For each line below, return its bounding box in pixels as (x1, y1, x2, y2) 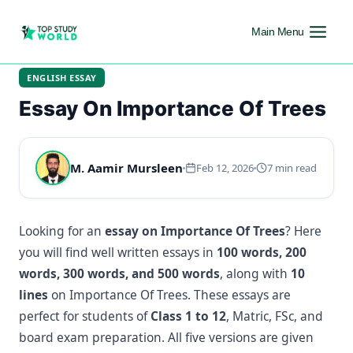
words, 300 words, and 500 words (19, 265, 220, 282)
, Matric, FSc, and (226, 307, 323, 325)
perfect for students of (19, 307, 150, 325)
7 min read (267, 161, 317, 175)
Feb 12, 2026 (196, 161, 254, 175)
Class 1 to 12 (150, 307, 226, 325)
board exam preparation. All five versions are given (19, 329, 314, 346)
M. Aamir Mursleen (70, 160, 183, 176)
